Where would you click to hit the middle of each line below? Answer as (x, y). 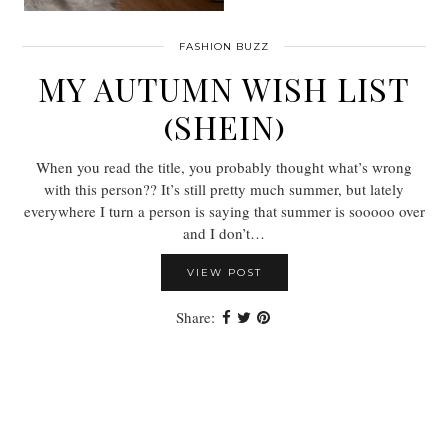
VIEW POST (224, 273)
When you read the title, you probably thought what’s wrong (224, 167)
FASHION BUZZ (224, 47)
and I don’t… (224, 233)
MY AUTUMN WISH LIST (224, 89)
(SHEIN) (224, 127)
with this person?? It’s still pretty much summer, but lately (224, 189)
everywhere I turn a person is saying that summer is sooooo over (224, 211)
